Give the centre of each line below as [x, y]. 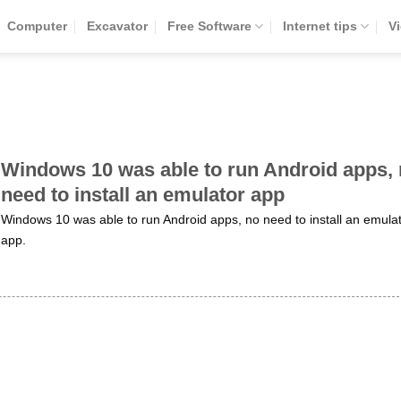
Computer [37, 26]
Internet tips [320, 26]
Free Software [209, 26]
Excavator [117, 26]
